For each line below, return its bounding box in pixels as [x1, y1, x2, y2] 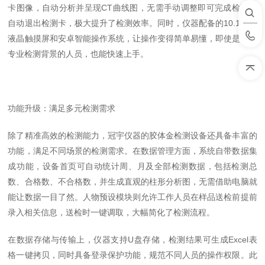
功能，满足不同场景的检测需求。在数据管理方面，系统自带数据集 [8, 146, 257, 156]
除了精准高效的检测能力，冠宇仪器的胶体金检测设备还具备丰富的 [8, 131, 257, 140]
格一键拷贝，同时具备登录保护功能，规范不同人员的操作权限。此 [8, 250, 257, 260]
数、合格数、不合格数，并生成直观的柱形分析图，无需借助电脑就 [8, 177, 257, 186]
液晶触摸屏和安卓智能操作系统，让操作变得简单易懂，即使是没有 [8, 34, 257, 43]
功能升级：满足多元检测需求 [8, 104, 116, 113]
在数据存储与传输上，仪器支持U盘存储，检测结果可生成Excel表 [8, 235, 257, 244]
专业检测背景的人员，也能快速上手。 [8, 49, 149, 59]
